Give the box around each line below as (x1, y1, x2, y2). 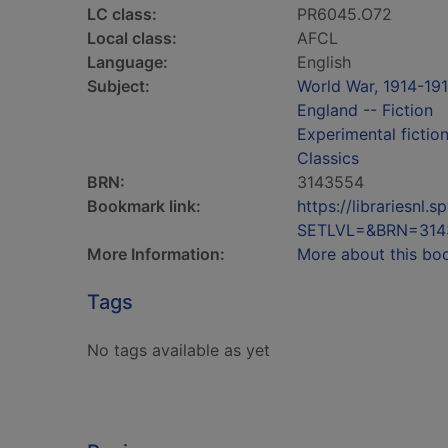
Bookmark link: (87, 196, 201, 216)
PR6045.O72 (297, 4, 392, 24)
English (297, 52, 351, 72)
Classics (297, 148, 359, 168)
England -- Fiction (297, 100, 433, 120)
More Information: (87, 244, 225, 264)
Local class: (87, 28, 177, 48)
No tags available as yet (87, 340, 270, 360)
